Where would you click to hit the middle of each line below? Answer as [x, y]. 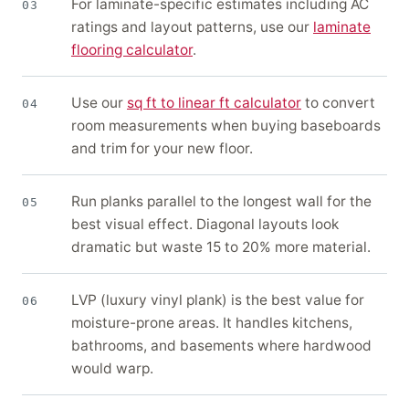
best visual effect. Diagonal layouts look [205, 225]
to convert [338, 103]
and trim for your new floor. [162, 149]
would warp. [112, 369]
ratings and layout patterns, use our [192, 27]
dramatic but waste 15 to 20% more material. [221, 247]
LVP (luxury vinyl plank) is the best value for [218, 300]
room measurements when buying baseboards [226, 126]
